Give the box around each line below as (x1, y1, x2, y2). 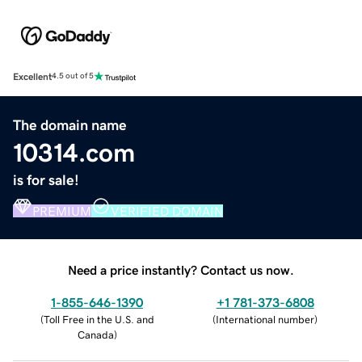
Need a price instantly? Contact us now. (68, 263, 294, 276)
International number (216, 314, 314, 325)
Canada (77, 329, 114, 340)
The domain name (13, 117, 127, 133)
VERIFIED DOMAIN (111, 204, 223, 217)
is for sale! (13, 172, 79, 187)
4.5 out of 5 (52, 72, 94, 81)
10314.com (13, 139, 135, 166)
